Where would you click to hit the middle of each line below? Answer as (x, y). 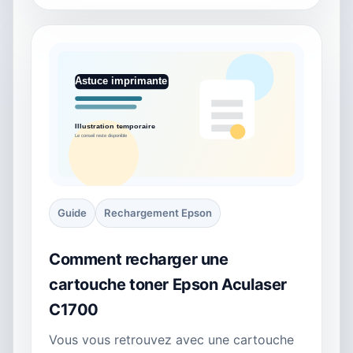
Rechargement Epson (158, 213)
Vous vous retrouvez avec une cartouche (171, 340)
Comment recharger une (139, 260)
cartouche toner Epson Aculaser (168, 285)
